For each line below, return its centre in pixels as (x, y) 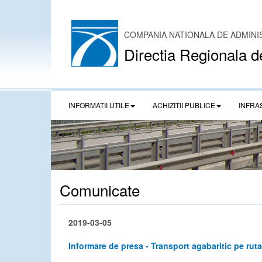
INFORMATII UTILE (99, 105)
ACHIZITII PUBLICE (184, 105)
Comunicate (100, 190)
